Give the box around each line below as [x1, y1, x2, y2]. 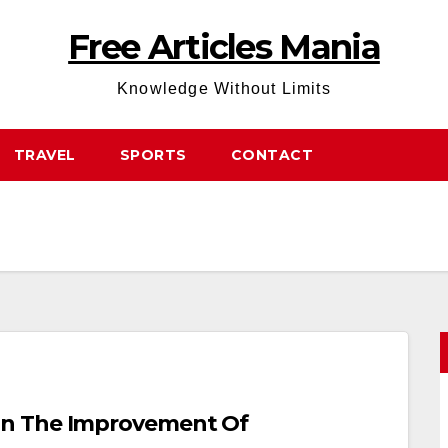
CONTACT [230, 146, 313, 164]
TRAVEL [13, 146, 76, 164]
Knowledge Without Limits [117, 80, 331, 97]
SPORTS [119, 146, 187, 164]
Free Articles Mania [68, 26, 380, 68]
